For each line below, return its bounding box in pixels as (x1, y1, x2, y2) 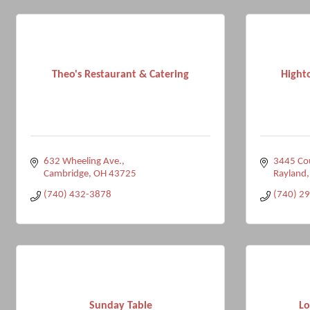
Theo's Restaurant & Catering (52, 69, 189, 80)
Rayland (273, 169, 307, 179)
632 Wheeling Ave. (43, 156, 122, 167)
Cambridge (43, 169, 89, 179)
